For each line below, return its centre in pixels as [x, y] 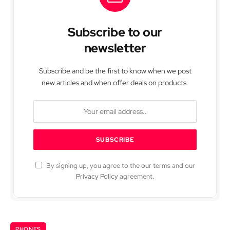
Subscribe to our [115, 32]
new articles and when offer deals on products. [115, 83]
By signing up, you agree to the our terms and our [120, 166]
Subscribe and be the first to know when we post [115, 71]
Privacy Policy [97, 177]
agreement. [136, 177]
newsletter [115, 48]
